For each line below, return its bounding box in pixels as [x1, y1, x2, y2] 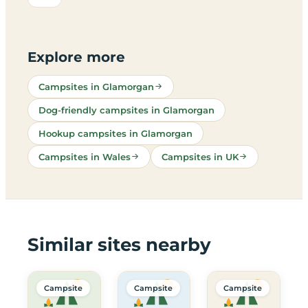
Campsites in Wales [38, 151, 131, 162]
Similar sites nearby [27, 233, 211, 256]
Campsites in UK [162, 151, 239, 162]
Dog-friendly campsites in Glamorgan [38, 104, 214, 115]
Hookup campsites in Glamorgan [38, 127, 192, 139]
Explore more [27, 48, 125, 65]
